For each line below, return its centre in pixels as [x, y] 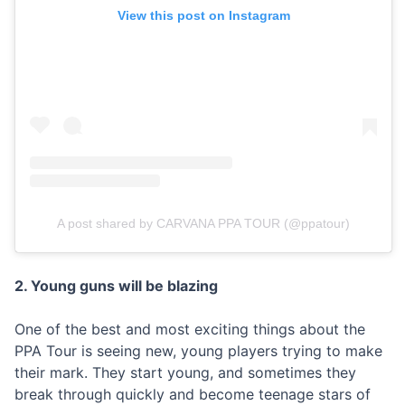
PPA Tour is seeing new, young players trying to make [198, 351]
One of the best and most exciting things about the [190, 330]
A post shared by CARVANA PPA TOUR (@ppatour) [203, 224]
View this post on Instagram [203, 15]
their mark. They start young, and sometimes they [185, 373]
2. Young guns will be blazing [116, 286]
